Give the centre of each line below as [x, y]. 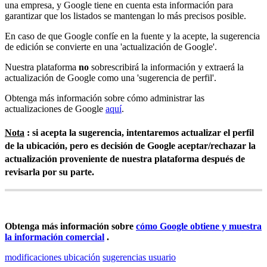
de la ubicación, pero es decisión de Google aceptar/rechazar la [130, 145]
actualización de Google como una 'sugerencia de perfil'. [111, 77]
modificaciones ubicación [52, 257]
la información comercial [55, 237]
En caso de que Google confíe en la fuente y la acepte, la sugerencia [132, 36]
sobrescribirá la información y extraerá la [166, 67]
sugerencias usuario [139, 257]
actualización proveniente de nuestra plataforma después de [125, 159]
